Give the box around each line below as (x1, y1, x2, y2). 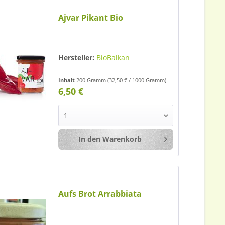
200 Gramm (76, 76, 108, 84)
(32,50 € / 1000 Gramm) (107, 76, 167, 84)
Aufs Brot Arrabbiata (58, 188, 142, 199)
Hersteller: (58, 53, 95, 63)
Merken (185, 135, 210, 145)
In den (78, 134, 100, 144)
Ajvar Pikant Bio (58, 12, 124, 24)
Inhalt (58, 76, 77, 84)
